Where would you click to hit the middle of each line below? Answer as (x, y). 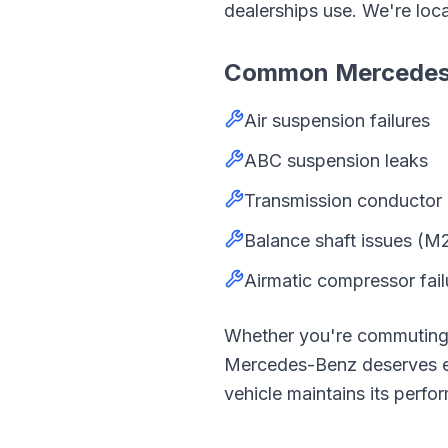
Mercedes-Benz (290, 364)
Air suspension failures (337, 120)
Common (279, 72)
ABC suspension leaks (336, 160)
